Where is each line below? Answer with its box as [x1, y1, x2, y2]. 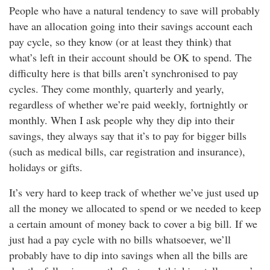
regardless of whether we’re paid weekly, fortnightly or [9, 97, 248, 111]
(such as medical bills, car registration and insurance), [9, 144, 245, 159]
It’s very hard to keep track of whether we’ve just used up [9, 185, 259, 199]
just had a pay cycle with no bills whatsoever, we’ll [9, 232, 231, 246]
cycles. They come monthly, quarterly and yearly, [9, 81, 224, 96]
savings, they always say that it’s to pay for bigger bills [9, 128, 246, 143]
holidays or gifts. [9, 160, 83, 174]
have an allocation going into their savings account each [9, 19, 253, 33]
